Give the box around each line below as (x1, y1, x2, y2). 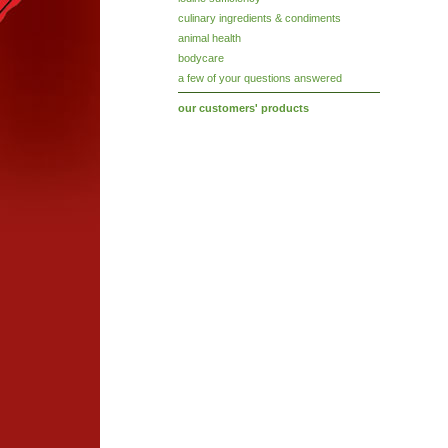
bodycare (178, 52, 225, 64)
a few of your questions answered (178, 72, 343, 84)
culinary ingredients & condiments (178, 12, 342, 24)
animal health (178, 32, 242, 44)
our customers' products (178, 102, 310, 114)
